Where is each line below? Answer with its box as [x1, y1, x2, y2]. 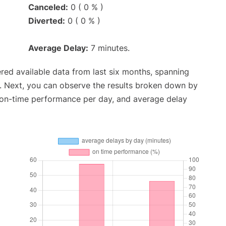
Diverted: [28, 16, 65, 26]
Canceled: [28, 2, 68, 13]
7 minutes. [88, 43, 130, 53]
